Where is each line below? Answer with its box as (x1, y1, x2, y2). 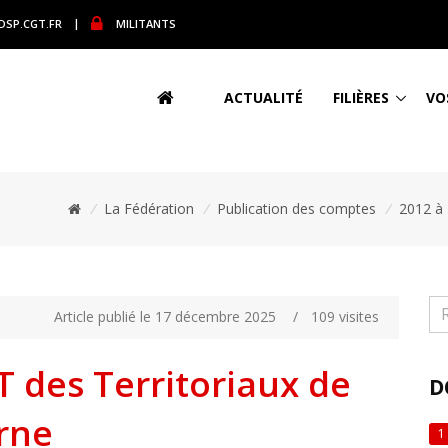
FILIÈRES (333, 87, 389, 107)
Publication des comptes (217, 199, 376, 218)
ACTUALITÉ (224, 87, 303, 107)
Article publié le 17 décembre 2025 (53, 307, 276, 326)
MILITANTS (116, 15, 176, 31)
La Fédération (104, 199, 194, 218)
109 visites (311, 307, 379, 326)
